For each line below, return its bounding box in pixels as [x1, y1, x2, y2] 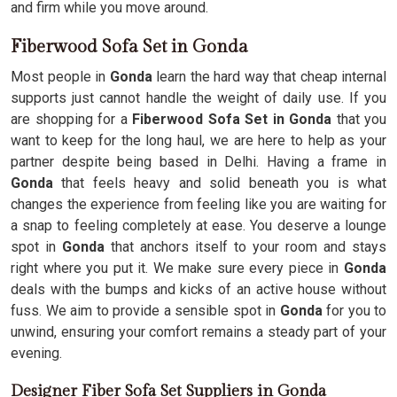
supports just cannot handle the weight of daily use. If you [11, 90, 386, 106]
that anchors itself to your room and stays [111, 238, 386, 255]
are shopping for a [11, 111, 128, 128]
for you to [322, 302, 386, 319]
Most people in [11, 68, 110, 85]
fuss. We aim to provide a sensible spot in [11, 302, 276, 319]
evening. [11, 345, 62, 362]
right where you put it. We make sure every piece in [11, 260, 339, 276]
